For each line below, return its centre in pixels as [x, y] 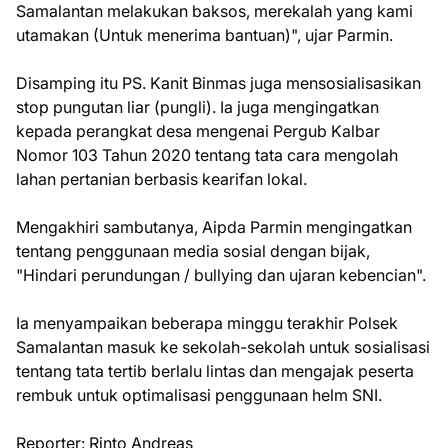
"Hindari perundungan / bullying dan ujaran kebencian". [223, 274]
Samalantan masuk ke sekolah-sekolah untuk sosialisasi [223, 346]
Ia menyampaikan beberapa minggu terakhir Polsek [207, 322]
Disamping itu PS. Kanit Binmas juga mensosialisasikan [218, 82]
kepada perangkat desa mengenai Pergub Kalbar [198, 130]
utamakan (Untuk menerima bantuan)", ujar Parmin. [204, 34]
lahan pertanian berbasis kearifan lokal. [163, 178]
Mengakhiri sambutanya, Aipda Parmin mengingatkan [214, 226]
